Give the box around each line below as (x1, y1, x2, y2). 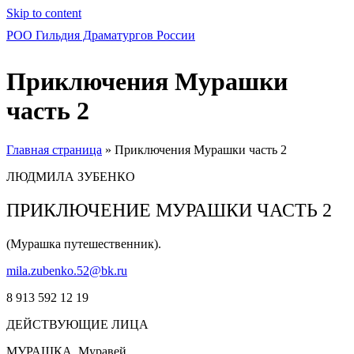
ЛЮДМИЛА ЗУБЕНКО (6, 169, 135, 183)
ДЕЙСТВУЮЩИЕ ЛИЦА (6, 317, 149, 331)
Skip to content (6, 6, 81, 20)
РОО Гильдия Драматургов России (6, 28, 195, 42)
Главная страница (6, 142, 102, 156)
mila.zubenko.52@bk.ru (6, 263, 127, 277)
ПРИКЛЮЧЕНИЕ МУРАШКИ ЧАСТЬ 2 (6, 199, 332, 220)
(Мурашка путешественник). (6, 236, 161, 250)
